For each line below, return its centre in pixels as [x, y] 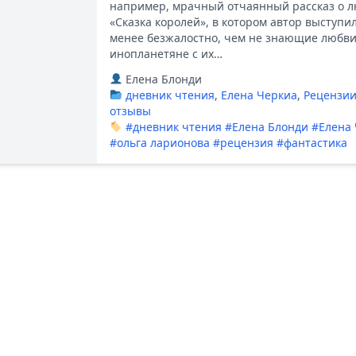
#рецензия [243, 143]
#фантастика [312, 143]
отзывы [130, 111]
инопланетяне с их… [166, 54]
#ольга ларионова [160, 143]
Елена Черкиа [259, 95]
